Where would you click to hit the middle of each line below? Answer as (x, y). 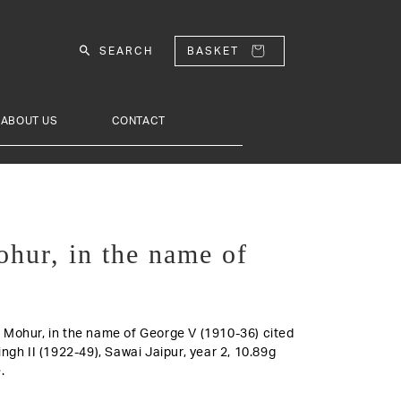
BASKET (213, 51)
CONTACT (138, 120)
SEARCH (127, 51)
